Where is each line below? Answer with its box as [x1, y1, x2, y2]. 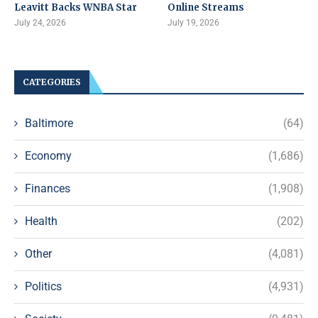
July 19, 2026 [168, 17, 220, 28]
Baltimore [25, 116, 73, 130]
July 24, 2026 [14, 17, 66, 28]
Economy [25, 148, 72, 163]
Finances [25, 181, 70, 195]
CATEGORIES [23, 76, 81, 87]
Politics [25, 279, 62, 293]
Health [25, 214, 57, 228]
